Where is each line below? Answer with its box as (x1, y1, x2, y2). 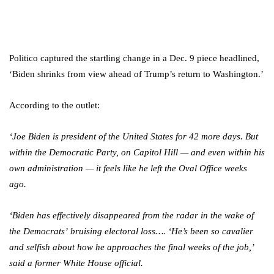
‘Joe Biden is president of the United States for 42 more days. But (9, 131, 258, 142)
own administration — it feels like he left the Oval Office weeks (9, 163, 247, 174)
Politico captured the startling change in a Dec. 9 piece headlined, (9, 53, 259, 64)
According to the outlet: (9, 100, 100, 111)
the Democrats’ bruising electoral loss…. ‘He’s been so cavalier (9, 226, 253, 237)
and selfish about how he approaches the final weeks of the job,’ (9, 242, 253, 253)
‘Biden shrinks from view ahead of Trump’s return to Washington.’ (9, 69, 264, 80)
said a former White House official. (9, 258, 143, 268)
